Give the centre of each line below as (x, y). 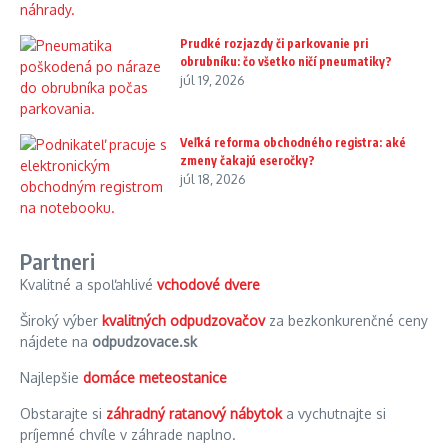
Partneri (58, 261)
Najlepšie (51, 378)
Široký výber (61, 321)
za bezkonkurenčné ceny (346, 321)
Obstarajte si (63, 414)
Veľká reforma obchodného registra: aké (293, 143)
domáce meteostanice (155, 378)
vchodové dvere (208, 285)
